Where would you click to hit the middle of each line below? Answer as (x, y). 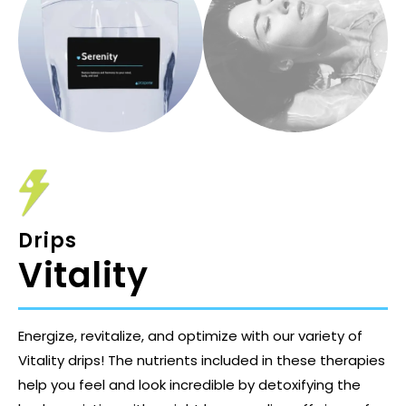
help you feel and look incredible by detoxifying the (189, 385)
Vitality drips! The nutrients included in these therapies (202, 361)
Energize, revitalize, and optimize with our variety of (190, 336)
